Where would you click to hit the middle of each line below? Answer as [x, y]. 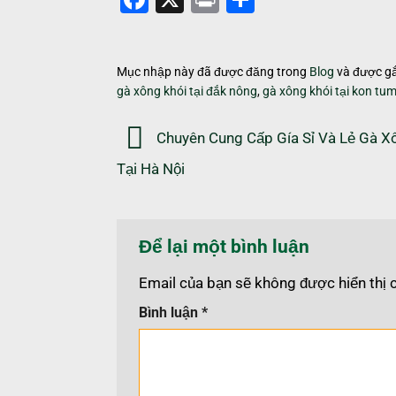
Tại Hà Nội [151, 169]
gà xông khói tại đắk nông [187, 91]
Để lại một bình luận [226, 247]
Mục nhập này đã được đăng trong [213, 71]
